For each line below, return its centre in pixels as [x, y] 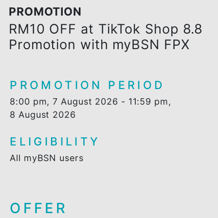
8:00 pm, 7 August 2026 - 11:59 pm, [100, 137]
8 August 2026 [48, 151]
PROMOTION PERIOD [97, 118]
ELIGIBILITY [61, 181]
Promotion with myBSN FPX [110, 74]
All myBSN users [52, 200]
